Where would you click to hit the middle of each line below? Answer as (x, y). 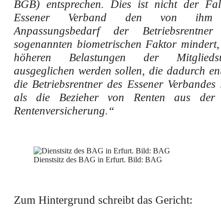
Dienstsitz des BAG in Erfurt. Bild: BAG (98, 160)
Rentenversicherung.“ (64, 111)
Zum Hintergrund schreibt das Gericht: (103, 200)
